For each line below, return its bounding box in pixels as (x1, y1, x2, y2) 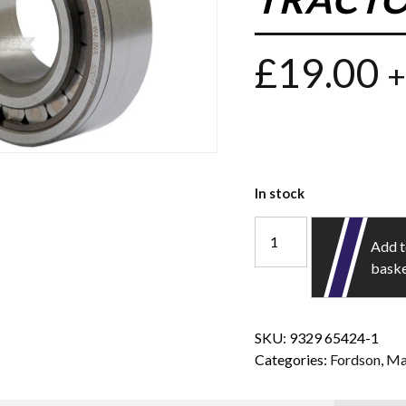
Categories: (255, 350, 331, 368)
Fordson (330, 350, 382, 368)
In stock (255, 184, 305, 201)
